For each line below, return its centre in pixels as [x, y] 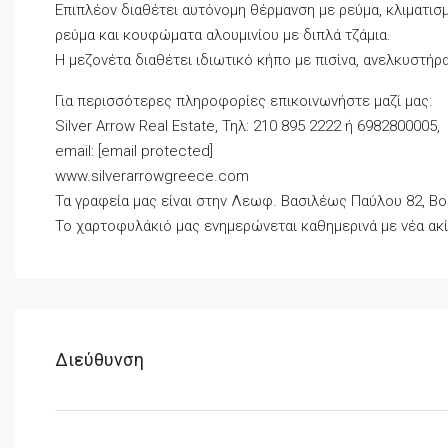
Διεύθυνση [99, 360]
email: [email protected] [134, 151]
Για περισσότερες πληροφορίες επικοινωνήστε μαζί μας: [243, 101]
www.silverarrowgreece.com [152, 176]
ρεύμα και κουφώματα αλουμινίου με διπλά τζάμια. [223, 35]
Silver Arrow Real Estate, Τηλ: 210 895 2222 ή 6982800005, [247, 126]
